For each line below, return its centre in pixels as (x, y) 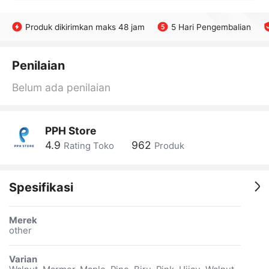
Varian (23, 259)
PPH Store (70, 130)
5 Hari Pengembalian (211, 27)
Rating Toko (89, 146)
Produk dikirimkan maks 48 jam (85, 27)
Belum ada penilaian (61, 87)
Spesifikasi (41, 188)
